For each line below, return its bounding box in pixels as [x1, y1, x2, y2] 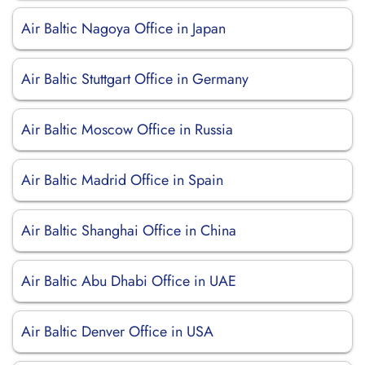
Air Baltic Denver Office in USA [21, 321, 213, 342]
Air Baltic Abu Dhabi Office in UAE [21, 270, 236, 292]
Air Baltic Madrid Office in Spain [21, 169, 223, 191]
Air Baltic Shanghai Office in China [21, 220, 236, 241]
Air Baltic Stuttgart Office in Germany [21, 68, 248, 90]
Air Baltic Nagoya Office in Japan [21, 18, 226, 39]
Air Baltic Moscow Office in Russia [21, 119, 233, 140]
